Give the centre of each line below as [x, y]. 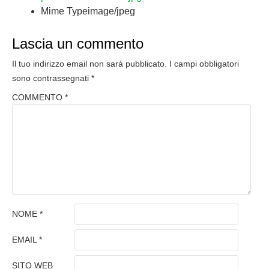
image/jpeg [111, 11]
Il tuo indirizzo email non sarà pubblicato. [89, 63]
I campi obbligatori [204, 63]
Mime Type [64, 11]
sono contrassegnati [52, 78]
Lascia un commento [78, 43]
